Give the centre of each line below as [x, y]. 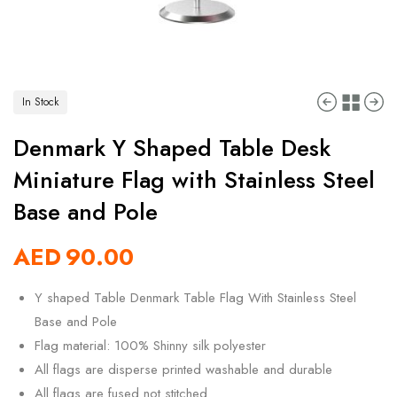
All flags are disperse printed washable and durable [183, 370]
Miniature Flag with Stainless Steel [194, 180]
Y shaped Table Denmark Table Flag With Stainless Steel [195, 298]
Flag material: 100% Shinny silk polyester [150, 346]
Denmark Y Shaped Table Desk [172, 148]
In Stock [40, 102]
